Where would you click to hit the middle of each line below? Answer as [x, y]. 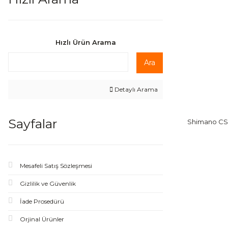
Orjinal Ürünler [42, 219]
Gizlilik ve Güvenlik [48, 183]
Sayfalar [33, 124]
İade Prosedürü [42, 201]
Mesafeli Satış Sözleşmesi [56, 166]
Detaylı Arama [135, 89]
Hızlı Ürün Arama [85, 42]
